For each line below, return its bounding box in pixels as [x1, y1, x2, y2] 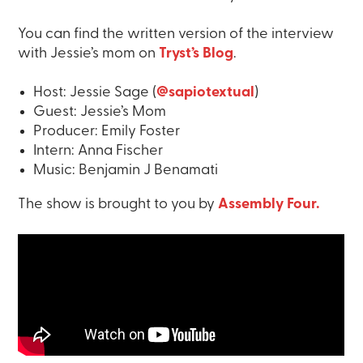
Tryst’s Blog [159, 45, 234, 62]
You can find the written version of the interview [18, 26, 335, 42]
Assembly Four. [218, 196, 323, 212]
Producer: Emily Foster [32, 123, 180, 139]
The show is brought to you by [18, 196, 219, 212]
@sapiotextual [156, 84, 254, 100]
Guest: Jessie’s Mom [32, 104, 166, 120]
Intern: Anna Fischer [32, 143, 163, 159]
